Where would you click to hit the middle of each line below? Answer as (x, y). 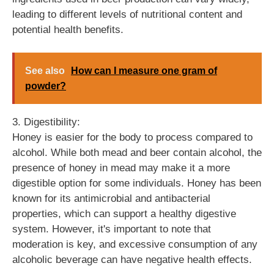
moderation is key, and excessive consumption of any (135, 244)
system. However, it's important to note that (112, 229)
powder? (46, 86)
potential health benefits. (68, 29)
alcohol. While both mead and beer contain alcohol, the (137, 153)
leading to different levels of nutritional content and (127, 14)
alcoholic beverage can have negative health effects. (132, 260)
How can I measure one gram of (144, 71)
